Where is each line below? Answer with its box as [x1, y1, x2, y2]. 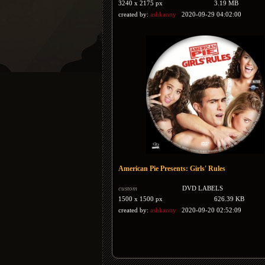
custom [118, 185, 137, 192]
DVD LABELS [182, 185, 224, 192]
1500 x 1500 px [118, 195, 163, 202]
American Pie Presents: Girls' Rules [118, 164, 225, 173]
